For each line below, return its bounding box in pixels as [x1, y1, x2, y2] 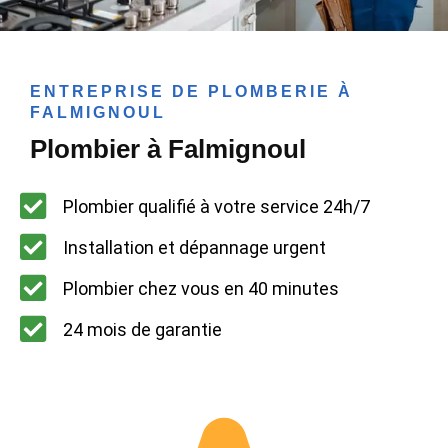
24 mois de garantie [62, 318, 222, 340]
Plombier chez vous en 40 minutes [62, 277, 339, 299]
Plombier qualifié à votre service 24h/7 [62, 195, 370, 217]
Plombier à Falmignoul [30, 134, 306, 165]
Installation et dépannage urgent [62, 236, 326, 258]
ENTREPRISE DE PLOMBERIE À [30, 83, 353, 101]
